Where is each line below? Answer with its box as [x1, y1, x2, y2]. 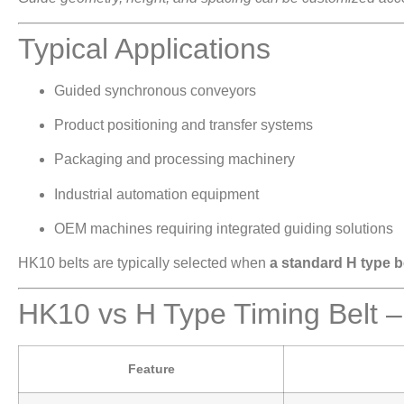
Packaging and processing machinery [54, 151, 295, 168]
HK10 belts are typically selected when [18, 255, 270, 271]
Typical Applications [18, 32, 271, 65]
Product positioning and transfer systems [54, 116, 313, 133]
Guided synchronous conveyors [54, 82, 256, 98]
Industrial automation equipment [54, 186, 259, 202]
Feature [127, 361, 175, 376]
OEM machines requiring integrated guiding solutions [54, 221, 393, 237]
